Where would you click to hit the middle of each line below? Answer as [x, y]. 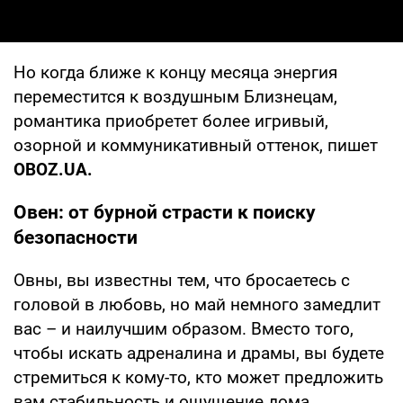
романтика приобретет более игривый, [171, 121]
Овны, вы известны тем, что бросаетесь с [182, 280]
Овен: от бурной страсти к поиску [165, 212]
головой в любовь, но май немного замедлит [197, 304]
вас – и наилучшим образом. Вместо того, [184, 328]
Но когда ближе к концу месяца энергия [175, 72]
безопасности [76, 237]
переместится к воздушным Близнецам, [175, 96]
